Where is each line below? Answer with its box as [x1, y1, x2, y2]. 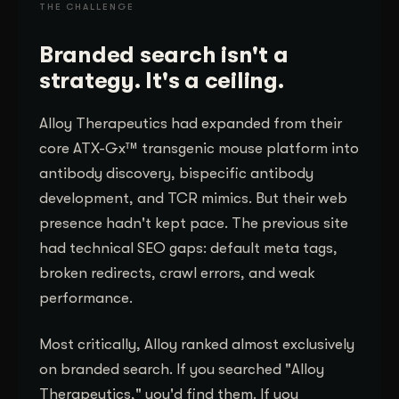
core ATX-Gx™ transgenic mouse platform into [39, 139, 359, 157]
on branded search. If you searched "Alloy [39, 360, 324, 378]
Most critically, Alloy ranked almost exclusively [39, 335, 354, 353]
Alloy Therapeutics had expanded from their [39, 114, 342, 132]
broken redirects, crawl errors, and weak [39, 264, 315, 281]
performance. [39, 289, 133, 306]
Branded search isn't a [39, 41, 289, 68]
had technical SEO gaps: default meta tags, [39, 239, 338, 256]
